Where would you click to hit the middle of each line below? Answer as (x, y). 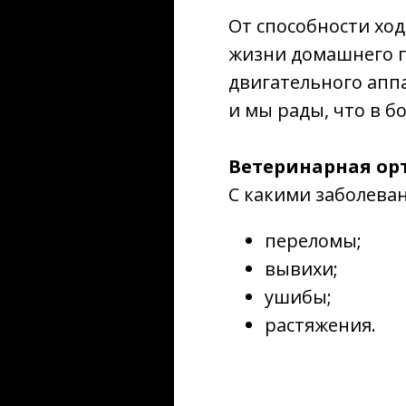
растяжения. (320, 325)
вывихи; (301, 269)
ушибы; (298, 297)
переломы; (313, 241)
